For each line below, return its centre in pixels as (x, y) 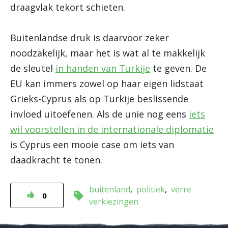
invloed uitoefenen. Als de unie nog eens (99, 114)
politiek (151, 189)
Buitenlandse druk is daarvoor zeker (90, 38)
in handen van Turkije (103, 68)
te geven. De (178, 68)
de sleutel (33, 68)
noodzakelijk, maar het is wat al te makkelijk (108, 53)
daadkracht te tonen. (56, 160)
